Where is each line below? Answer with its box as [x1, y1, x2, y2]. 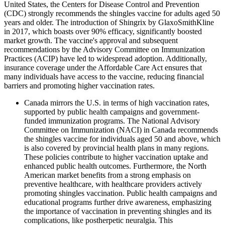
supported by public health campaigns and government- [24, 107, 199, 117]
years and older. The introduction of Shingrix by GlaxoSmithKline [4, 18, 214, 27]
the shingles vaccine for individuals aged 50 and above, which [24, 135, 220, 144]
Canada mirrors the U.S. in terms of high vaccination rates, [24, 98, 209, 107]
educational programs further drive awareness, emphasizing [24, 198, 211, 207]
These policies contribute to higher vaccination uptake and [24, 153, 208, 162]
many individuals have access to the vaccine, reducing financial [4, 72, 204, 81]
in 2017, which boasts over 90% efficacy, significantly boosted [4, 27, 202, 36]
